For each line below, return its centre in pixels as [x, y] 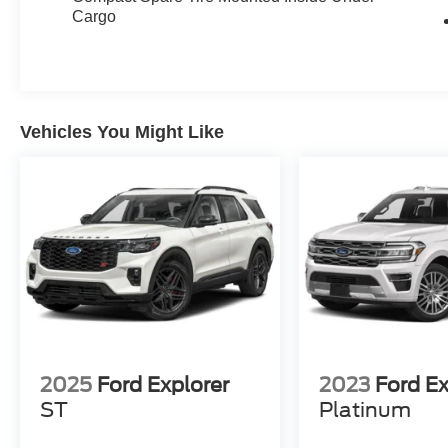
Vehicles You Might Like [122, 132]
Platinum [365, 410]
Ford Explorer [163, 385]
